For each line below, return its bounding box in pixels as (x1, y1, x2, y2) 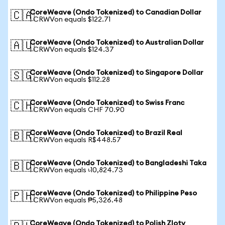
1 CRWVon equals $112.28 (30, 76, 110, 83)
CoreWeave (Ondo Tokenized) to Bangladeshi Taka (30, 160, 206, 167)
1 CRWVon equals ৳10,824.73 (30, 167, 123, 174)
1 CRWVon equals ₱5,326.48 (30, 197, 123, 204)
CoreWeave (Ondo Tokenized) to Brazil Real (30, 130, 182, 137)
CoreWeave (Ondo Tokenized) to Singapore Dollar (30, 69, 203, 76)
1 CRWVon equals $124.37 (30, 46, 114, 53)
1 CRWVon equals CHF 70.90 (30, 106, 125, 114)
